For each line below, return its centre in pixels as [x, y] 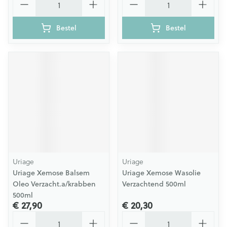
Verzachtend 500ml [154, 184]
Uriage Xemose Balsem [51, 173]
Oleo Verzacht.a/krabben [54, 184]
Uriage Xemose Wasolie [161, 173]
